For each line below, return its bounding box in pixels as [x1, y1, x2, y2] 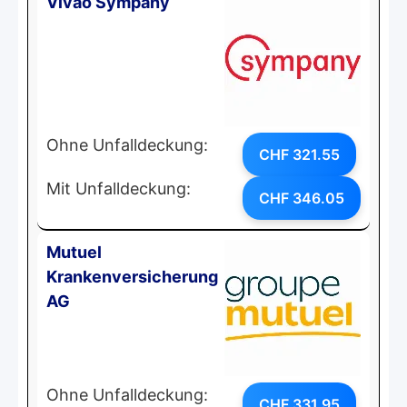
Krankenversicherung [46, 266, 218, 286]
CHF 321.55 [259, 144, 340, 164]
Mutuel [46, 242, 102, 262]
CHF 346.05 [259, 188, 344, 207]
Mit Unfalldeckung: [46, 178, 191, 198]
